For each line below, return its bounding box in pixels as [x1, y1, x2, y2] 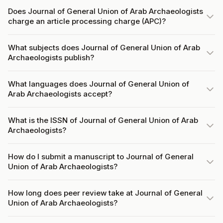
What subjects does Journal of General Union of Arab [8, 43, 200, 52]
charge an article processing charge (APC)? [8, 16, 166, 26]
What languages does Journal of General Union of [8, 79, 189, 89]
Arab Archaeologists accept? [8, 89, 112, 99]
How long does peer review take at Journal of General [8, 188, 203, 198]
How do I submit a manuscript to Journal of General [8, 152, 194, 161]
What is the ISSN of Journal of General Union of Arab [8, 115, 198, 125]
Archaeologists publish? [8, 53, 94, 62]
